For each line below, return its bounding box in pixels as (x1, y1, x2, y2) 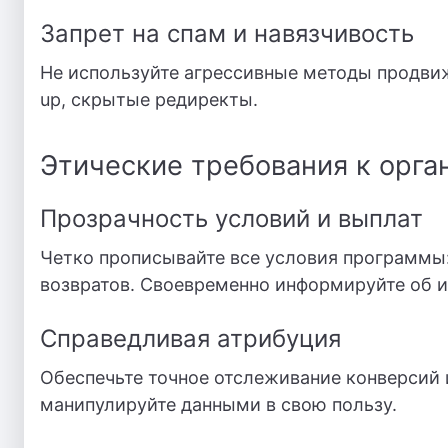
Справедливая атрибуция (40, 324, 341, 353)
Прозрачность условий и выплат (40, 204, 423, 233)
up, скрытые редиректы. (40, 89, 258, 110)
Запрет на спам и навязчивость (40, 19, 414, 48)
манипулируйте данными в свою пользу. (40, 394, 397, 415)
